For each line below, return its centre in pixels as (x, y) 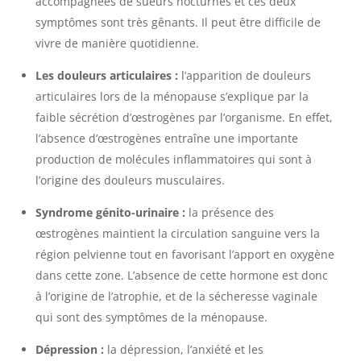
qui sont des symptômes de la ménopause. (154, 317)
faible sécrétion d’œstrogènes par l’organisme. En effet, (184, 118)
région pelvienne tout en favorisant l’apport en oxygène (185, 255)
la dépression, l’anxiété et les (185, 350)
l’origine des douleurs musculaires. (133, 180)
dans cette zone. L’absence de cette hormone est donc (181, 276)
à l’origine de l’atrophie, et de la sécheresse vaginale (176, 297)
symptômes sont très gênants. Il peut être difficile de (178, 23)
